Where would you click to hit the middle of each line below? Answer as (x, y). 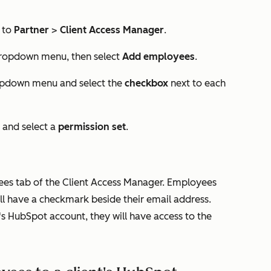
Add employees (158, 57)
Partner (31, 30)
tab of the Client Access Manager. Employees (115, 182)
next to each (198, 83)
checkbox (148, 83)
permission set (92, 127)
